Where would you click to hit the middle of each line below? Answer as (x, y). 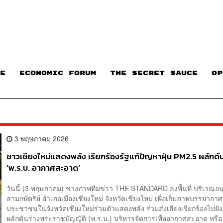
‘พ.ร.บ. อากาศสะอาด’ (44, 168)
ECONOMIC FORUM (58, 73)
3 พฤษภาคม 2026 (41, 138)
